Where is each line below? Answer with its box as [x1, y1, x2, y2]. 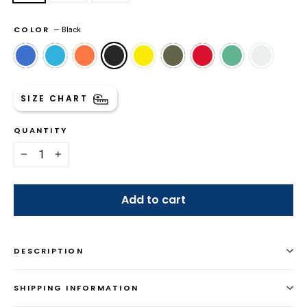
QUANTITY [14, 124, 67, 136]
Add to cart [121, 191, 186, 208]
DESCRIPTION [14, 245, 84, 256]
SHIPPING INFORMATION [14, 282, 138, 293]
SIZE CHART [21, 92, 88, 104]
